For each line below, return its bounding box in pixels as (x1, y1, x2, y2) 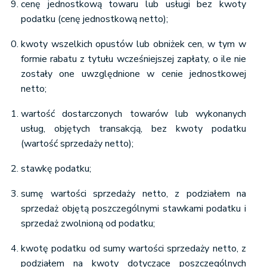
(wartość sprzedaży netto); (21, 137, 133, 150)
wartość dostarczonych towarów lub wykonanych (21, 107, 246, 120)
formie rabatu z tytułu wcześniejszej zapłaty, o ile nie (21, 52, 246, 66)
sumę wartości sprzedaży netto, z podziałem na (21, 187, 246, 200)
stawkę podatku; (21, 162, 91, 175)
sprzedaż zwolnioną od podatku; (21, 217, 155, 230)
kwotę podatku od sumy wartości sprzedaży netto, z (21, 242, 246, 255)
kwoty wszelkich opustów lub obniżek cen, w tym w (21, 38, 246, 51)
